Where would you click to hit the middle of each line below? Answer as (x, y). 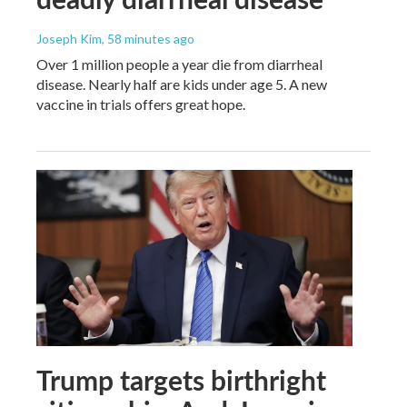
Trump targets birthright (181, 379)
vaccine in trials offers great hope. (141, 104)
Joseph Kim (69, 38)
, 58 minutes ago (148, 38)
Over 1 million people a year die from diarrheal (179, 64)
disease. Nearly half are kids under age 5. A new (182, 84)
